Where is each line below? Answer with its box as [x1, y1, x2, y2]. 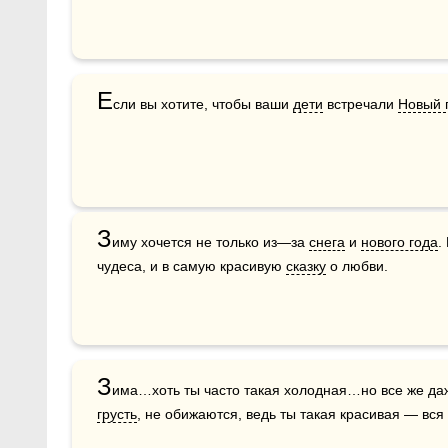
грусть [97, 405, 137, 422]
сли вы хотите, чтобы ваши [113, 95, 293, 112]
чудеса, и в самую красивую [97, 257, 286, 274]
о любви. [326, 257, 388, 274]
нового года [361, 233, 438, 250]
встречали [323, 95, 398, 112]
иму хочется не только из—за [112, 233, 309, 250]
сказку [286, 257, 326, 274]
